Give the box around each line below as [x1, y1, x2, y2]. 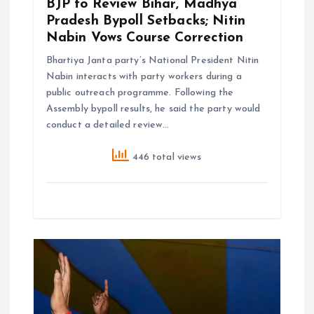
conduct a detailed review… [46, 120, 170, 131]
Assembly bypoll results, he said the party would [46, 104, 261, 115]
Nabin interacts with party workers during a [46, 71, 242, 83]
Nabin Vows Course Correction [46, 31, 243, 46]
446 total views [129, 151, 202, 163]
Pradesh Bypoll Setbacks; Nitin [46, 14, 245, 29]
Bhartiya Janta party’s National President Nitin [46, 55, 259, 67]
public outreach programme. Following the [46, 88, 234, 99]
